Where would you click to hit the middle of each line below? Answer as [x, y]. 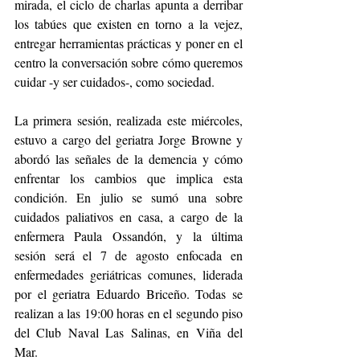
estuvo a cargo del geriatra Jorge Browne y [129, 140]
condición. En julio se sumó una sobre [129, 198]
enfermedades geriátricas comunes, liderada [129, 275]
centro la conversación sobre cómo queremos [129, 63]
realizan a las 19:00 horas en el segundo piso [129, 313]
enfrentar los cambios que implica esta [129, 178]
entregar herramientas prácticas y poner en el [129, 43]
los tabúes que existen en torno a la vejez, [129, 24]
